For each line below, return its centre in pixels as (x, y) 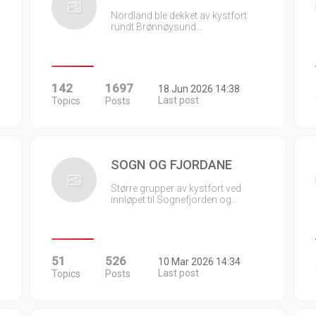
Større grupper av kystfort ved (176, 188)
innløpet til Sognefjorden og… (175, 200)
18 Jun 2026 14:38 (199, 89)
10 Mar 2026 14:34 (199, 262)
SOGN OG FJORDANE (172, 165)
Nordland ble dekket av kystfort (179, 16)
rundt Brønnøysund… (157, 27)
